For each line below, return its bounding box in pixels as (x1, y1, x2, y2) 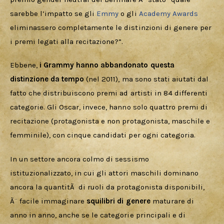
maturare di (150, 196, 196, 205)
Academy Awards (138, 8, 198, 18)
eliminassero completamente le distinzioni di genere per (10, 22, 213, 32)
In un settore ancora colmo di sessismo (10, 154, 151, 163)
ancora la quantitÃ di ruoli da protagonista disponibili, (10, 182, 206, 191)
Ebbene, (10, 60, 38, 70)
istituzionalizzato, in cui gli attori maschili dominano (10, 168, 200, 177)
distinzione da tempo (10, 74, 84, 84)
